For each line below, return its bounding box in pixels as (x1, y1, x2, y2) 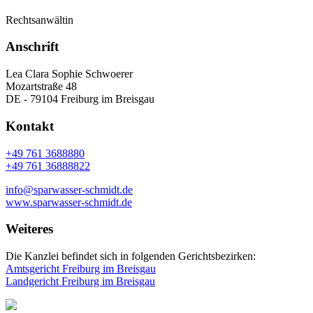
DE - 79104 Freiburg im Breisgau (6, 93, 154, 105)
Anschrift (6, 39, 59, 54)
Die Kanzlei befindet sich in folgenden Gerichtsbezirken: (6, 249, 256, 262)
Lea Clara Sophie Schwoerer (6, 68, 133, 80)
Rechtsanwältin (6, 13, 73, 26)
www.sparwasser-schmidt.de (6, 196, 132, 208)
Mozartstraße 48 (6, 80, 77, 93)
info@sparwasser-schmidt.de (6, 183, 133, 196)
